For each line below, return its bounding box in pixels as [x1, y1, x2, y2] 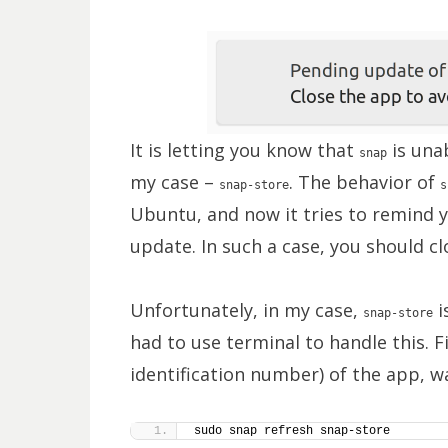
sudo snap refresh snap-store [193, 424, 390, 438]
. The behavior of [288, 170, 440, 194]
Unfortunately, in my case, [129, 298, 363, 322]
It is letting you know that [129, 138, 359, 162]
